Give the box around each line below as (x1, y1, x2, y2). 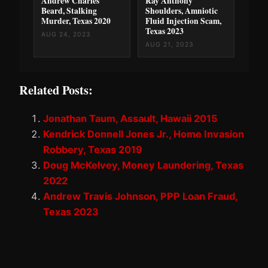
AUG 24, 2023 (41, 30, 91, 38)
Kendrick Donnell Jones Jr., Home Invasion (43, 128, 244, 141)
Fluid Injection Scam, (145, 14, 221, 27)
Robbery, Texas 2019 (43, 144, 142, 156)
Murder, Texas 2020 (41, 14, 111, 27)
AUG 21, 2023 (145, 40, 194, 48)
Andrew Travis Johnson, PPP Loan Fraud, (43, 190, 237, 203)
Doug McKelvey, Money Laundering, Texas (43, 159, 243, 172)
